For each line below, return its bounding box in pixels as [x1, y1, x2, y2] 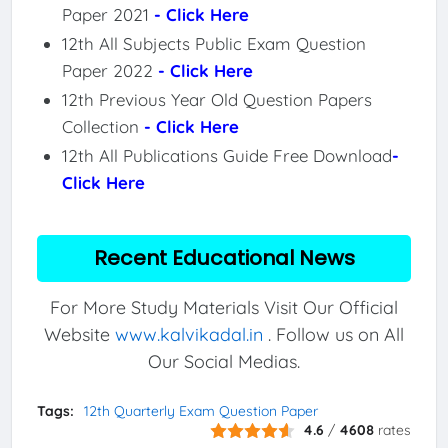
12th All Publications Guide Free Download [61, 144, 392, 166]
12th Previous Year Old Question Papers [61, 88, 372, 110]
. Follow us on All [263, 323, 404, 347]
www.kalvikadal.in [115, 323, 263, 347]
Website [44, 323, 115, 347]
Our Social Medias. [148, 350, 300, 374]
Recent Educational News [93, 243, 355, 272]
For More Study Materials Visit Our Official [50, 296, 398, 320]
